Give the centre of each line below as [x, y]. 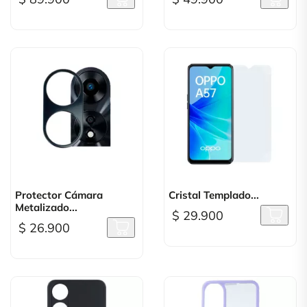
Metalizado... [46, 207]
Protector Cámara [59, 195]
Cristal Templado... [214, 195]
